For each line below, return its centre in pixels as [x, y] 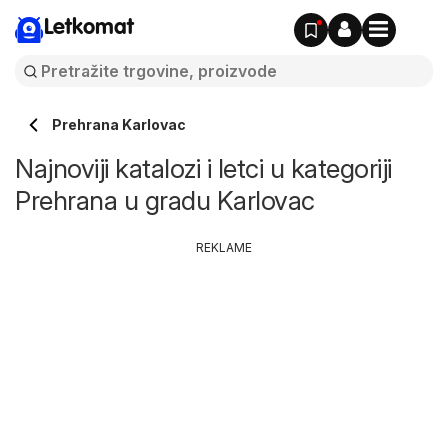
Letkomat [89, 28]
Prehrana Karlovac [119, 124]
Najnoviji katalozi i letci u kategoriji [203, 168]
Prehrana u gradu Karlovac [165, 200]
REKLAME [224, 247]
